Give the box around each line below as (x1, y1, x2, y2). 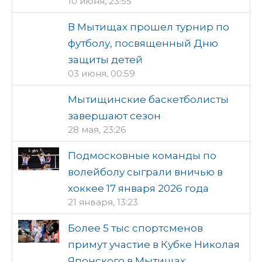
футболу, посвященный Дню (68, 37, 218, 49)
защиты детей (68, 54, 143, 65)
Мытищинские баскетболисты (68, 94, 229, 105)
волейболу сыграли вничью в (68, 166, 223, 178)
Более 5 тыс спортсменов (68, 222, 203, 234)
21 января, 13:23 (68, 196, 138, 208)
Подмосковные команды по (68, 150, 216, 161)
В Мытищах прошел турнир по (68, 21, 229, 33)
